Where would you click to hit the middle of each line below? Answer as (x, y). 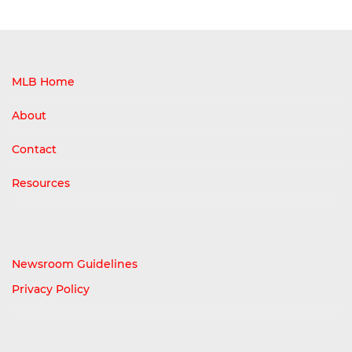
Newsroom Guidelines (75, 264)
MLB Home (43, 82)
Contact (34, 150)
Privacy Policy (51, 290)
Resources (41, 183)
